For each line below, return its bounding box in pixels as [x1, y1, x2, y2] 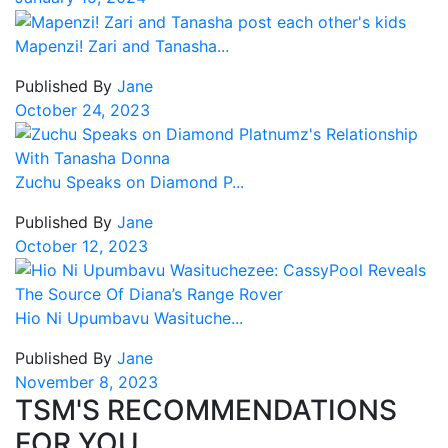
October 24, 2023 [15, 100, 150, 121]
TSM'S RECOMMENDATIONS [15, 393, 397, 428]
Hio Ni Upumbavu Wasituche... [15, 308, 243, 329]
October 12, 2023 [15, 236, 148, 257]
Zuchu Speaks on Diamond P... [15, 172, 244, 193]
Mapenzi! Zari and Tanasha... [15, 36, 229, 57]
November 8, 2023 [15, 372, 158, 393]
